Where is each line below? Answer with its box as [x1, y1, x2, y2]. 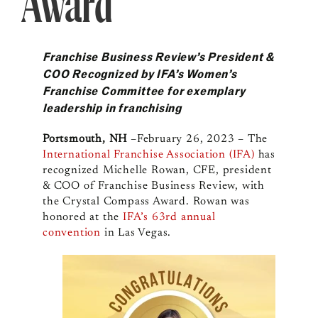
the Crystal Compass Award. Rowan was [42, 196, 250, 208]
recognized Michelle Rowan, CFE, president [42, 165, 272, 177]
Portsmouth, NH [42, 133, 128, 146]
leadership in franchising [42, 100, 182, 116]
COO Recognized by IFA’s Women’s [42, 66, 237, 82]
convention [42, 227, 101, 239]
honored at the [42, 212, 123, 224]
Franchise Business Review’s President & [42, 49, 275, 65]
